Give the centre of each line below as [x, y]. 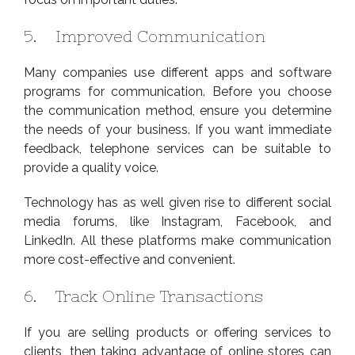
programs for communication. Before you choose [177, 91]
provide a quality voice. [91, 167]
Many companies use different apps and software [177, 72]
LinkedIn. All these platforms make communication [177, 240]
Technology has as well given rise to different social [177, 202]
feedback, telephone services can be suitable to [177, 148]
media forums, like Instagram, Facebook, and [177, 221]
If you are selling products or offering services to [177, 332]
